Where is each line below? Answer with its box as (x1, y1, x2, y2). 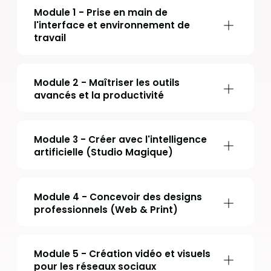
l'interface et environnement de (34, 19, 190, 32)
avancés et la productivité (34, 88, 164, 102)
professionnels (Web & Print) (34, 203, 178, 216)
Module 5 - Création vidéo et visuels (34, 247, 211, 261)
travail (34, 31, 66, 45)
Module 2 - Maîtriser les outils (34, 76, 180, 89)
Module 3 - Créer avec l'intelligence (34, 133, 207, 146)
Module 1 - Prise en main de (34, 6, 168, 19)
